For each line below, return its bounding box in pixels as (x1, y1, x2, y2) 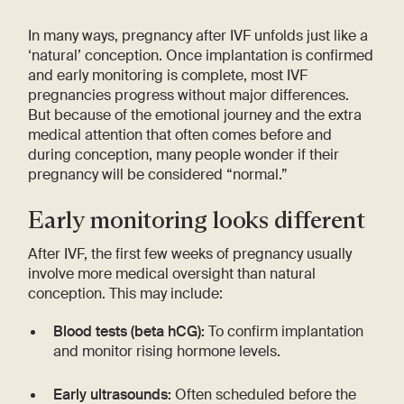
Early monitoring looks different (28, 204, 365, 235)
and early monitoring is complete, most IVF (28, 65, 308, 85)
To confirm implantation (205, 321, 363, 341)
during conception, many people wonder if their (28, 144, 340, 164)
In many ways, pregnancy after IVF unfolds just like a (28, 25, 369, 45)
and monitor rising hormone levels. (53, 341, 280, 361)
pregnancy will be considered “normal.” (28, 164, 289, 184)
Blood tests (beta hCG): (53, 321, 205, 341)
